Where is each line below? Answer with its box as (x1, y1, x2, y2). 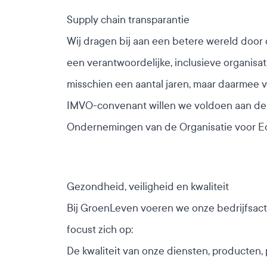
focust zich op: (67, 223, 133, 236)
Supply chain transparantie (67, 14, 190, 26)
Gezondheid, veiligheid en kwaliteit (67, 181, 229, 193)
